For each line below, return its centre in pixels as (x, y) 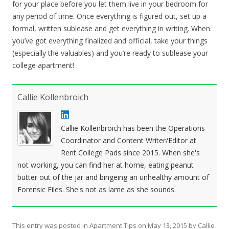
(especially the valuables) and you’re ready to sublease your (110, 53)
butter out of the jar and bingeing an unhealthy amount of (113, 177)
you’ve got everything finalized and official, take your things (110, 41)
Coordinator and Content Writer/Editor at (129, 140)
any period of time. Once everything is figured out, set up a (109, 16)
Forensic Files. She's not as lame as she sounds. (97, 189)
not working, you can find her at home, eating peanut (106, 165)
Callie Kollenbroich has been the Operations (133, 128)
